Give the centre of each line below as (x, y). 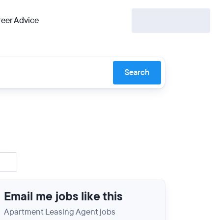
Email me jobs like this (63, 196)
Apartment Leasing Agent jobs (60, 212)
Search (137, 73)
